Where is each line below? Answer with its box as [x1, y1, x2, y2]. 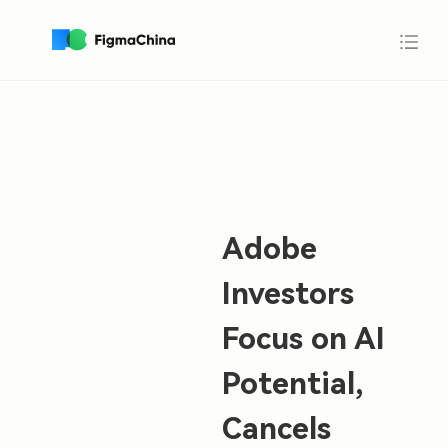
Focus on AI [222, 321, 385, 356]
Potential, [222, 366, 363, 401]
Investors [222, 276, 354, 311]
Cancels [222, 411, 331, 446]
